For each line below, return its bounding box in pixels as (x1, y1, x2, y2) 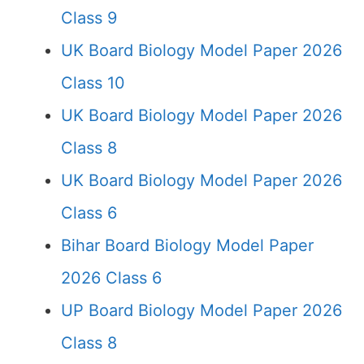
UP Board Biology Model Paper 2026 (61, 301, 342, 320)
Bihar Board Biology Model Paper (61, 236, 314, 255)
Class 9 (61, 8, 117, 28)
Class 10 (61, 73, 125, 93)
